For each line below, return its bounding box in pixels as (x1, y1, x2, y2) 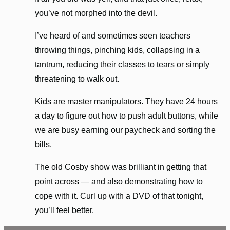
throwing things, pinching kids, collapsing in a (35, 46, 200, 55)
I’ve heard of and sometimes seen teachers (35, 31, 190, 41)
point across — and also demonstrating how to (35, 177, 203, 186)
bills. (35, 140, 52, 149)
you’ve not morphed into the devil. (35, 9, 157, 18)
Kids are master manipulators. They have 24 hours (35, 97, 218, 106)
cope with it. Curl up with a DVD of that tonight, (35, 191, 203, 201)
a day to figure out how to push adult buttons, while (35, 111, 218, 121)
